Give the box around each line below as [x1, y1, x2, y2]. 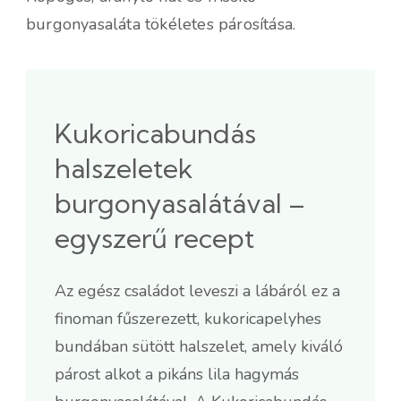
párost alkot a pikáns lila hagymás [55, 363, 299, 385]
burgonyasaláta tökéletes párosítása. [26, 13, 296, 35]
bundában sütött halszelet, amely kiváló [55, 335, 343, 357]
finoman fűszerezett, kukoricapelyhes [55, 307, 321, 329]
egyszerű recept [55, 220, 254, 255]
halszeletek [55, 150, 193, 185]
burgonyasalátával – [55, 185, 305, 220]
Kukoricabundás [55, 115, 256, 150]
